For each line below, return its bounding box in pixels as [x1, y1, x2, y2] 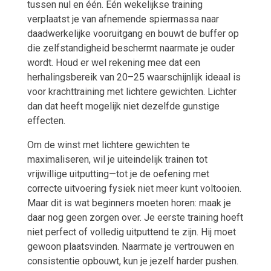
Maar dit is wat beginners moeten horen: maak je [27, 197, 231, 209]
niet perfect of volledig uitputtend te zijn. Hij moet [27, 226, 236, 238]
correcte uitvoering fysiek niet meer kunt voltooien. [27, 183, 241, 195]
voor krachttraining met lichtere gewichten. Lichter [27, 86, 237, 98]
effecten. [27, 115, 65, 127]
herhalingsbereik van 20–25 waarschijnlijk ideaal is [27, 71, 241, 83]
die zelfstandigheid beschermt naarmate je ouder [27, 42, 235, 54]
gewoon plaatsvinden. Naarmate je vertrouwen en [27, 241, 234, 253]
